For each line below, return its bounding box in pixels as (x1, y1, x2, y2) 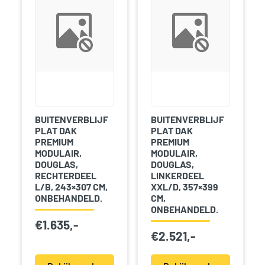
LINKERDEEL (150, 169, 204, 181)
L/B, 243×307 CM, (34, 180, 108, 192)
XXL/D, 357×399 (150, 180, 218, 192)
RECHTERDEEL (34, 169, 96, 181)
